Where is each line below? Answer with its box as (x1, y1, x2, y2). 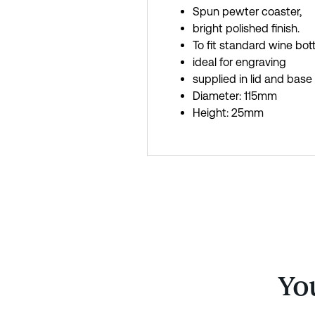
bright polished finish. (192, 22, 300, 36)
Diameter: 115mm (192, 89, 277, 103)
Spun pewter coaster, (192, 5, 302, 19)
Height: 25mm (192, 106, 264, 120)
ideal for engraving (192, 56, 286, 70)
